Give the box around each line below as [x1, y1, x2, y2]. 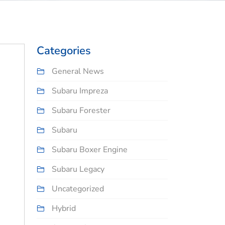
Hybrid [52, 203, 76, 214]
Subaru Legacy [52, 164, 104, 175]
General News [52, 66, 104, 77]
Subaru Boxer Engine [52, 144, 128, 156]
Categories [37, 43, 91, 59]
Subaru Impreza [52, 85, 108, 97]
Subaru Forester [52, 105, 110, 117]
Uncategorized [52, 183, 104, 195]
